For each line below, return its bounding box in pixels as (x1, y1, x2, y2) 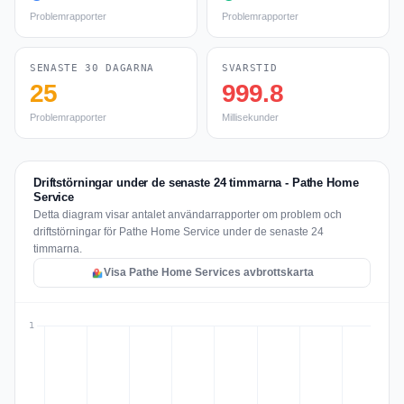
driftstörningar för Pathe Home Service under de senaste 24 (33, 225, 324, 238)
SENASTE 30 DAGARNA (30, 62, 154, 74)
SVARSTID (222, 62, 278, 74)
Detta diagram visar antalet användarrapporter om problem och (33, 208, 342, 221)
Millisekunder (222, 112, 279, 123)
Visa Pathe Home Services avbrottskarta (103, 266, 314, 279)
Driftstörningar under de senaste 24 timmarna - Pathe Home (33, 176, 359, 189)
